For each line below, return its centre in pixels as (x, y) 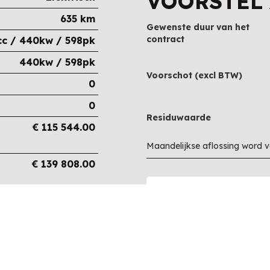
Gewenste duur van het (198, 27)
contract (166, 39)
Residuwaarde (179, 117)
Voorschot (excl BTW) (195, 75)
